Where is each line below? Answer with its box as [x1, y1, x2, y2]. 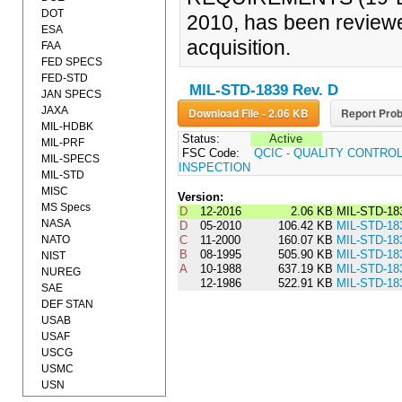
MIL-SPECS [41, 153, 100, 165]
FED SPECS [41, 56, 102, 68]
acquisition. [186, 36, 291, 59]
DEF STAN [41, 298, 93, 310]
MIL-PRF [41, 136, 84, 149]
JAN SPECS [41, 88, 101, 100]
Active [269, 132, 303, 146]
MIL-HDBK [41, 120, 93, 133]
